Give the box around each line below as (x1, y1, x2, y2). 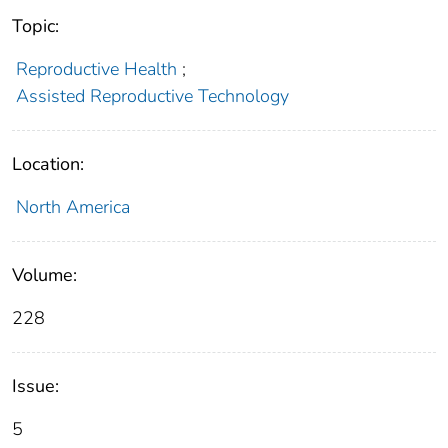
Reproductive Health (15, 57, 177, 82)
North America (15, 195, 130, 220)
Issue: (12, 374, 59, 399)
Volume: (12, 263, 77, 288)
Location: (12, 152, 84, 177)
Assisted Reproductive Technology (15, 84, 289, 109)
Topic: (12, 14, 59, 39)
